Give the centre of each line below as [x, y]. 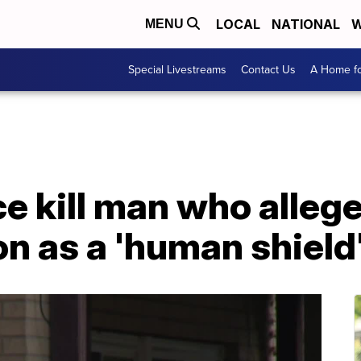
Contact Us [268, 70]
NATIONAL [306, 24]
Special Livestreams [177, 70]
